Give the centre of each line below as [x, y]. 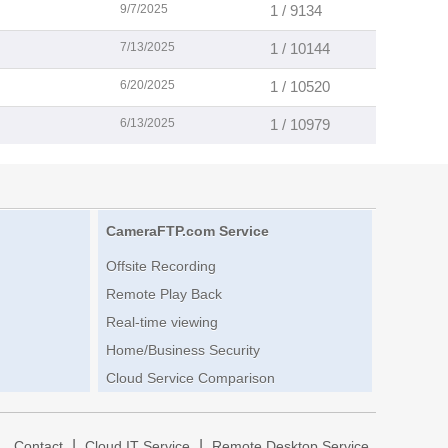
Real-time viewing [161, 322]
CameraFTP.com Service [187, 231]
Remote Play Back [163, 294]
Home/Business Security [182, 350]
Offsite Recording [160, 266]
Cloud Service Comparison [190, 378]
